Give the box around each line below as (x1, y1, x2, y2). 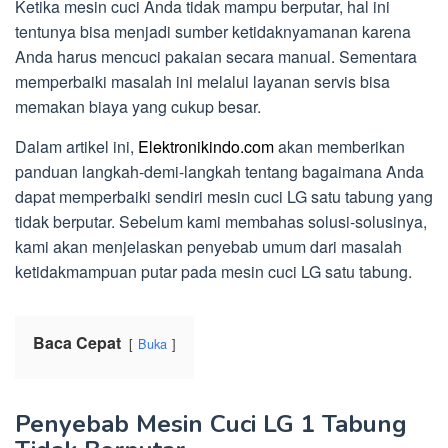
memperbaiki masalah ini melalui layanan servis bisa (15, 70, 390, 94)
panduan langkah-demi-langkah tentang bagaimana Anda (15, 160, 424, 184)
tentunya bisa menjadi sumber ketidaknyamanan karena (15, 20, 411, 44)
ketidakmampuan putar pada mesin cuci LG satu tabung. (15, 260, 412, 284)
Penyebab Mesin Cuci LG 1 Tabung (15, 408, 407, 441)
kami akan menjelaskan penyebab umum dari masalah (15, 235, 402, 259)
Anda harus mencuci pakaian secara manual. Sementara (15, 45, 417, 69)
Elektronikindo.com (138, 135, 274, 159)
